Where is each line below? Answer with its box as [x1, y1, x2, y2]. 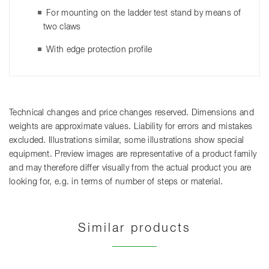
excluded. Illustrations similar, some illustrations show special [9, 136, 244, 145]
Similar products [78, 222, 191, 234]
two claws [43, 22, 81, 31]
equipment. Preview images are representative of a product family [9, 150, 257, 159]
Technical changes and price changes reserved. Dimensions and [9, 108, 254, 117]
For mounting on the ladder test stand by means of [46, 8, 241, 17]
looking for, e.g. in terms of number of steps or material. [9, 177, 223, 186]
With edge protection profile [46, 45, 153, 54]
